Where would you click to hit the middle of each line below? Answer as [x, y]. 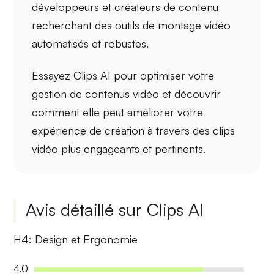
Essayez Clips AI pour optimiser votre [123, 75]
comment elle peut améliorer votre [118, 112]
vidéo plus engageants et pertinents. [119, 148]
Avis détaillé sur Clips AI [115, 210]
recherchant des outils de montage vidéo [131, 25]
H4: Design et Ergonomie [76, 239]
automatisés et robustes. [91, 44]
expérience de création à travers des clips [134, 130]
